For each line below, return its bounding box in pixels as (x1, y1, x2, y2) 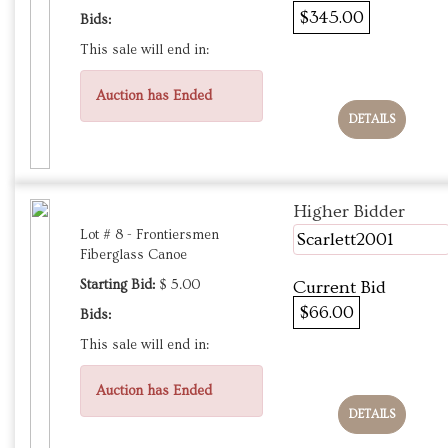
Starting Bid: (80, 277, 155, 294)
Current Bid (293, 277, 386, 299)
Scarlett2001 (296, 229, 393, 251)
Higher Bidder (293, 201, 405, 223)
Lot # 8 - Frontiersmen (80, 227, 219, 244)
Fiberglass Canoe (80, 247, 187, 264)
